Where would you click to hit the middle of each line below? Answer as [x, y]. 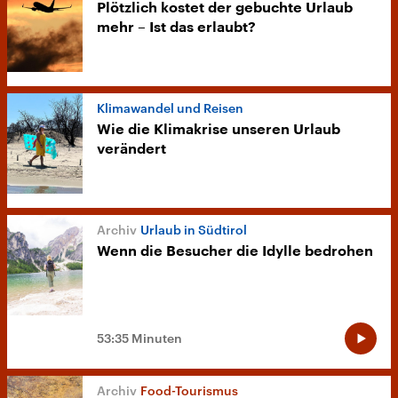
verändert [131, 150]
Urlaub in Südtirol [194, 230]
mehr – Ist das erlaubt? [176, 28]
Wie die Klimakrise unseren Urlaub [219, 130]
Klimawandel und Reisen [170, 108]
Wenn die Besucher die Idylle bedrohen [235, 252]
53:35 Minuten [139, 338]
